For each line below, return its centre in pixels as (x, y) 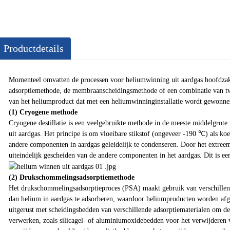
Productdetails (34, 49)
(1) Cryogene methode (43, 112)
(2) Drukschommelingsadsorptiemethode (72, 178)
